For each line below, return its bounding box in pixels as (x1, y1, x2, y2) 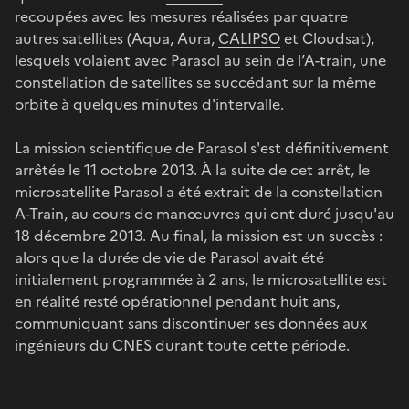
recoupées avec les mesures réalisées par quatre (15, 5, 348, 27)
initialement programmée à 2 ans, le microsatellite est (15, 267, 387, 290)
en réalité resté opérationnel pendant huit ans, (15, 289, 340, 312)
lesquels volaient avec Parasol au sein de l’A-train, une (15, 48, 386, 71)
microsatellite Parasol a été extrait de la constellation (15, 180, 383, 203)
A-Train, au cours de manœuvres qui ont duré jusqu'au (15, 202, 394, 225)
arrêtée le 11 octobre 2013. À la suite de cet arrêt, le (15, 158, 370, 181)
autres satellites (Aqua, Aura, (15, 26, 218, 49)
